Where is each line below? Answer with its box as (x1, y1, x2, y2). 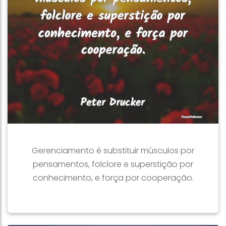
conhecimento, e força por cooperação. (32, 172, 194, 184)
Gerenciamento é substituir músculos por (32, 145, 194, 156)
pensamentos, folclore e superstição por (33, 158, 193, 170)
